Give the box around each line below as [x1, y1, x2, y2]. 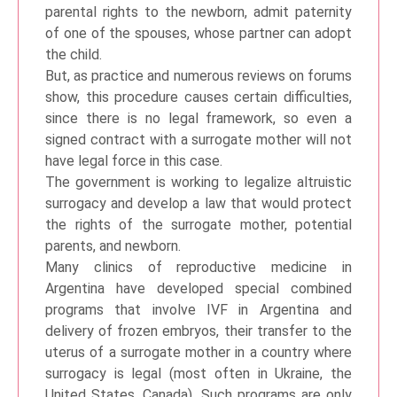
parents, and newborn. [45, 237, 181, 254]
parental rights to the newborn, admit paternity [45, 4, 352, 20]
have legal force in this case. [45, 152, 222, 169]
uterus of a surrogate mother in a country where [45, 344, 352, 361]
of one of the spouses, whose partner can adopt [45, 25, 352, 42]
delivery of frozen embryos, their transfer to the [45, 323, 352, 339]
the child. [45, 46, 102, 63]
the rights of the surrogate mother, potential [45, 216, 352, 233]
